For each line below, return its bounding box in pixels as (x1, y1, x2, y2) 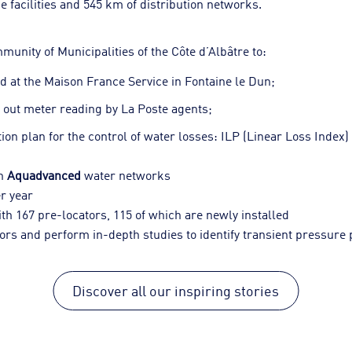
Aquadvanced (7, 167, 85, 183)
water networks (84, 167, 171, 183)
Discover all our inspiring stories (72, 280, 280, 300)
